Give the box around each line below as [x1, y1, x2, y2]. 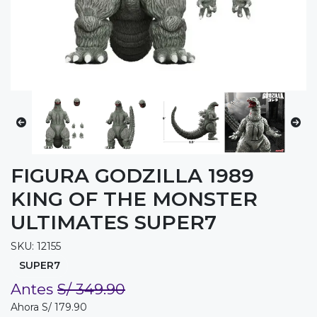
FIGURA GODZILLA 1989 [11, 163, 254, 188]
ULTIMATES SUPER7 [11, 210, 217, 235]
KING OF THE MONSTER [11, 187, 258, 212]
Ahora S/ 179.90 [11, 300, 87, 313]
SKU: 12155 [11, 240, 61, 253]
